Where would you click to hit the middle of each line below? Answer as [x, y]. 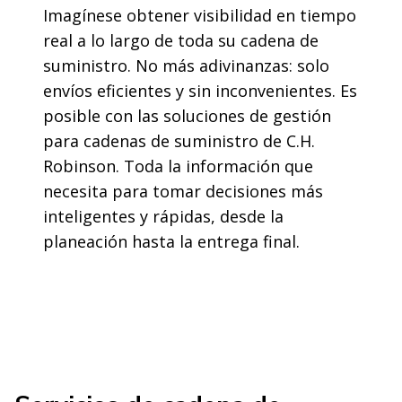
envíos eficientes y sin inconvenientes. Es [200, 91]
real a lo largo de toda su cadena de [181, 40]
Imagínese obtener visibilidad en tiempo [200, 15]
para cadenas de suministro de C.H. [179, 141]
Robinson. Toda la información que [178, 166]
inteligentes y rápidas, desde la [163, 216]
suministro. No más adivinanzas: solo [186, 66]
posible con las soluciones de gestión [187, 116]
